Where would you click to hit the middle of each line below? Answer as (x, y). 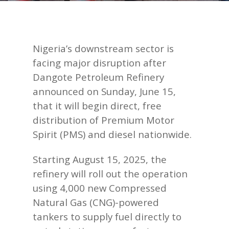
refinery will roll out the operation (110, 174)
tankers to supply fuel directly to (107, 216)
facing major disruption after (99, 63)
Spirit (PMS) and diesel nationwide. (112, 134)
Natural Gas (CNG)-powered (96, 202)
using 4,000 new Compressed (100, 188)
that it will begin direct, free (97, 106)
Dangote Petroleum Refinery (98, 77)
